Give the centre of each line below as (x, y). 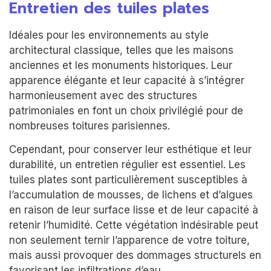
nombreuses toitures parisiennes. (90, 126)
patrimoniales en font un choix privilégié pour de (126, 111)
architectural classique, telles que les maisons (121, 51)
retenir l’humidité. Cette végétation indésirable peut (134, 225)
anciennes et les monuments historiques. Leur (121, 66)
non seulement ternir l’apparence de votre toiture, (129, 240)
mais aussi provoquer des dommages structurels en (135, 256)
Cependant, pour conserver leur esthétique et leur (130, 150)
